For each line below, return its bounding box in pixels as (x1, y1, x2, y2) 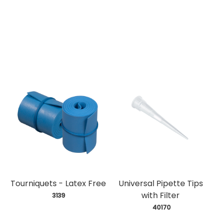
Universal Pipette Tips (118, 178, 203, 190)
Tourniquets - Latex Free (10, 178, 106, 190)
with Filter (141, 190, 180, 202)
